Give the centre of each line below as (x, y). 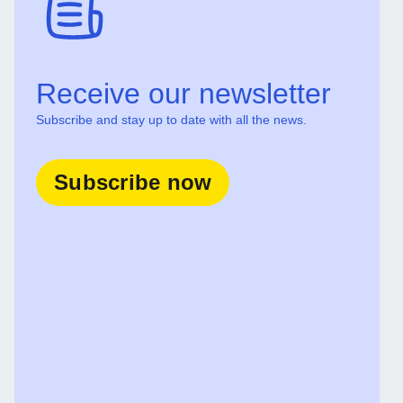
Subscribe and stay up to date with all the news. (171, 119)
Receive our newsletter (184, 93)
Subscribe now (133, 182)
